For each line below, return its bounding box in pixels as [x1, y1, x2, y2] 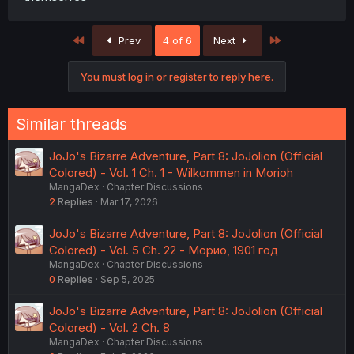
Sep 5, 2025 [100, 273, 155, 285]
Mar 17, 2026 [100, 196, 158, 208]
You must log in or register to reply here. [81, 70, 273, 83]
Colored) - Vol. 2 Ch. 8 [49, 320, 170, 335]
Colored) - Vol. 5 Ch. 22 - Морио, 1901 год [49, 243, 278, 258]
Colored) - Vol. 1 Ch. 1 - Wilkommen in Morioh [49, 165, 293, 180]
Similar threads [16, 115, 127, 134]
